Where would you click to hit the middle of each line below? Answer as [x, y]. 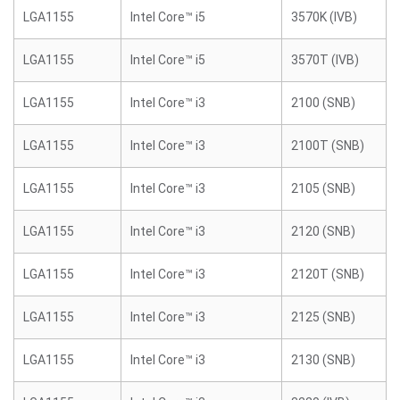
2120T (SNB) [328, 274]
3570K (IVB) [324, 17]
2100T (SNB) [328, 146]
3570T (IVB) [325, 60]
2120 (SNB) [323, 231]
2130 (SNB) [323, 360]
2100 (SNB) [323, 103]
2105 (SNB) [323, 188]
